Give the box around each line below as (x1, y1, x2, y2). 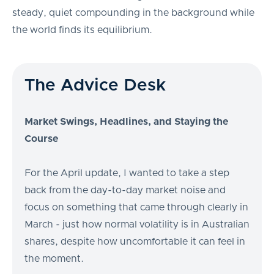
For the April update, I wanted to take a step (24, 168, 229, 178)
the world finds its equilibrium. (12, 24, 152, 35)
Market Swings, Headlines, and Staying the (24, 116, 228, 127)
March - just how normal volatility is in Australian (24, 219, 250, 229)
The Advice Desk (24, 76, 166, 94)
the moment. (24, 253, 84, 264)
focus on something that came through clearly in (24, 202, 248, 212)
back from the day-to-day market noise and (24, 185, 226, 195)
